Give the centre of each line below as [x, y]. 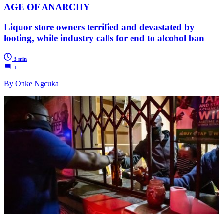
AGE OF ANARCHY [47, 7]
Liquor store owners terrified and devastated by [99, 27]
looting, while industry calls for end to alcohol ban [104, 38]
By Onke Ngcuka [31, 83]
